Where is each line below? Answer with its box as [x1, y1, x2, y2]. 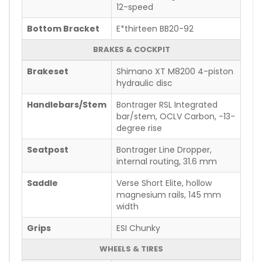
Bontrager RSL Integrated [116, 98, 218, 111]
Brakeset [27, 65, 68, 77]
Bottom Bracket [27, 22, 99, 35]
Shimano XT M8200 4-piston [116, 65, 233, 77]
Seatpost [27, 143, 68, 156]
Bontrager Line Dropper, [116, 143, 212, 156]
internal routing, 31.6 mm [116, 155, 217, 167]
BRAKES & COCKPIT [92, 43, 170, 55]
